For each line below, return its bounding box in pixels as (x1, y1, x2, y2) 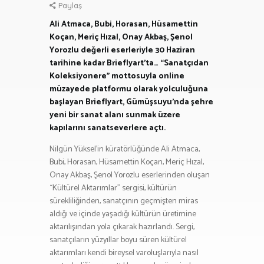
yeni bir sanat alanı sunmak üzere (49, 108, 180, 122)
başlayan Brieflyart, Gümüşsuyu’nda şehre (49, 95, 213, 109)
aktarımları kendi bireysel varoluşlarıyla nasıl (49, 246, 199, 260)
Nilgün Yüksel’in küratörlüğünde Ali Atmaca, (49, 142, 200, 156)
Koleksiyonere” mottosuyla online (49, 69, 184, 83)
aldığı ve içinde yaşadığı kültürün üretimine (49, 207, 196, 221)
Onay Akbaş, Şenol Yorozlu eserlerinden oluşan (49, 168, 210, 182)
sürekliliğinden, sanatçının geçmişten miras (49, 194, 198, 208)
